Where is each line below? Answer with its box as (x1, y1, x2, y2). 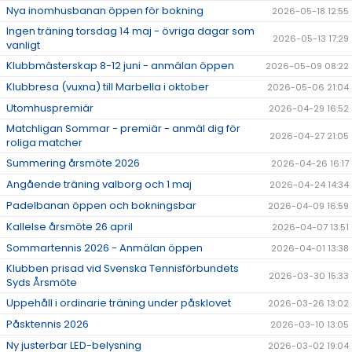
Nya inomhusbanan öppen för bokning (6, 3, 203, 18)
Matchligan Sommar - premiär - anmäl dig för (6, 121, 240, 136)
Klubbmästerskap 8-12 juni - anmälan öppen (6, 58, 234, 73)
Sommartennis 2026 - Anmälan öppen (6, 240, 203, 255)
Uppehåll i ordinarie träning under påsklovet (6, 295, 231, 310)
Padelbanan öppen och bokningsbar (6, 198, 196, 213)
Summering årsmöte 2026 (6, 156, 140, 170)
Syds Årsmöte (6, 275, 77, 290)
